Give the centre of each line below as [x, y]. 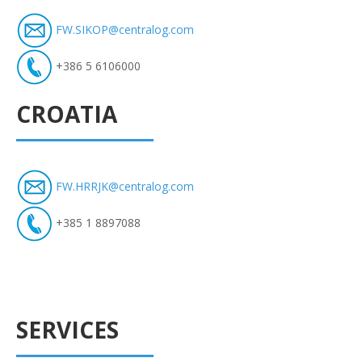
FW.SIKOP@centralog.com [123, 30]
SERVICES [67, 330]
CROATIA [67, 114]
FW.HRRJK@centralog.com [123, 187]
